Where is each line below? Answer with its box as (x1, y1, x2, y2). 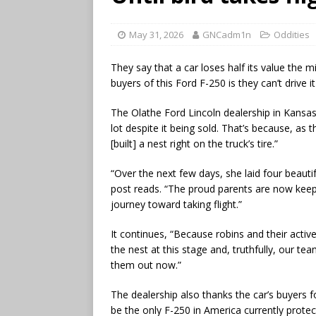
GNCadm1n (202, 28, 251, 41)
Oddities (274, 28, 310, 41)
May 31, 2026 (129, 28, 183, 41)
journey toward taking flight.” (111, 197, 242, 211)
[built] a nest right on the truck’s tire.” (111, 136, 278, 150)
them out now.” (111, 257, 181, 272)
